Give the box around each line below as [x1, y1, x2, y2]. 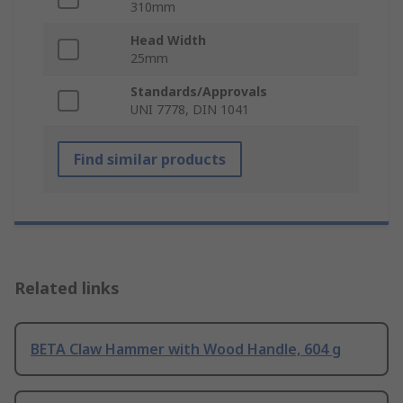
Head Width [130, 31, 206, 49]
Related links [14, 277, 120, 300]
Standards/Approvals [130, 83, 267, 101]
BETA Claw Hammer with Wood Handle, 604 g [31, 339, 341, 360]
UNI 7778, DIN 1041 [130, 101, 249, 119]
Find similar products [74, 149, 226, 170]
